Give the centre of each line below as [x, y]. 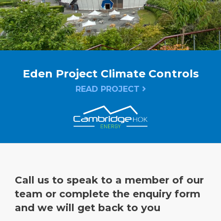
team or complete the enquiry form [108, 194]
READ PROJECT [109, 89]
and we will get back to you [88, 207]
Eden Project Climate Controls [110, 74]
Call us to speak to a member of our [109, 180]
